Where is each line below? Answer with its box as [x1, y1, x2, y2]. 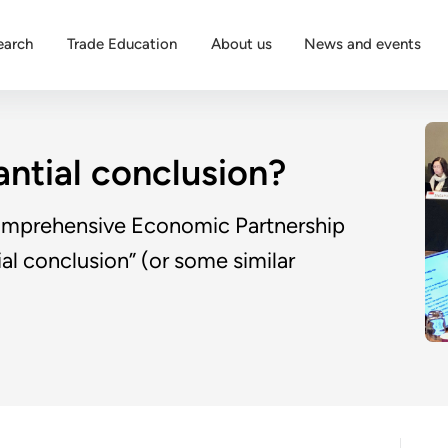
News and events [304, 35, 421, 53]
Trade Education [67, 35, 177, 53]
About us [211, 35, 272, 53]
